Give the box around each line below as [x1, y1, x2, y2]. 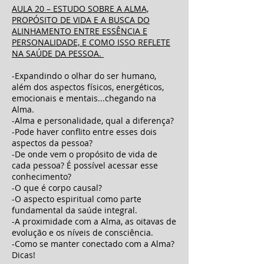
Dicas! [12, 249, 38, 260]
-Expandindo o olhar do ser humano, [12, 70, 156, 81]
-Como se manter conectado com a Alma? [12, 238, 174, 249]
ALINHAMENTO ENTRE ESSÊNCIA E [12, 25, 147, 37]
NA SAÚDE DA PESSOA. [12, 48, 104, 59]
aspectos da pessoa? [12, 137, 93, 148]
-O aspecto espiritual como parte [12, 193, 141, 204]
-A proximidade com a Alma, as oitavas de [12, 216, 176, 227]
